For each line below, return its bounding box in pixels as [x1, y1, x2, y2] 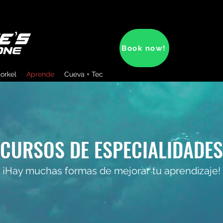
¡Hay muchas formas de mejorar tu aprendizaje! [2, 165, 221, 177]
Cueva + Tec [64, 70, 103, 78]
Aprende [26, 70, 54, 78]
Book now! [121, 43, 166, 53]
